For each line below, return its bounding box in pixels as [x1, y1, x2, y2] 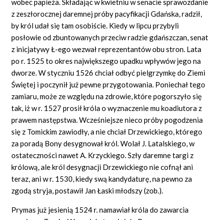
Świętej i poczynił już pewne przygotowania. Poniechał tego [11, 80, 206, 89]
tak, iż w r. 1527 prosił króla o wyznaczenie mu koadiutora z [11, 103, 202, 112]
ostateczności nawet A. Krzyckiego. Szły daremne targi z [11, 150, 194, 160]
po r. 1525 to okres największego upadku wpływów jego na [11, 56, 201, 65]
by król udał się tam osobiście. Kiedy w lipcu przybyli [11, 21, 179, 30]
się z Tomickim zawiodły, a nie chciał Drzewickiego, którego [11, 127, 203, 136]
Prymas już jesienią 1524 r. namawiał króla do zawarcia [11, 205, 189, 214]
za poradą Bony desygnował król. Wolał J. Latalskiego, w [11, 138, 195, 148]
